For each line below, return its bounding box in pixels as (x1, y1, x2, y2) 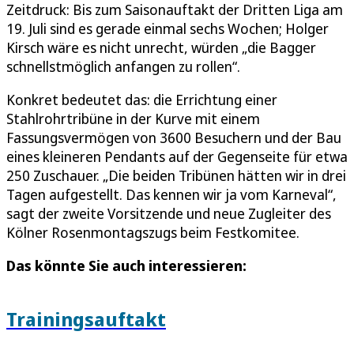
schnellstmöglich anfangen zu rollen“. (6, 57, 240, 77)
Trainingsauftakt (6, 306, 166, 333)
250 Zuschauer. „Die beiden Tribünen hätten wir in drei (6, 166, 346, 186)
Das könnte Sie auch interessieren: (6, 256, 247, 276)
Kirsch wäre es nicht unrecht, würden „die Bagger (6, 38, 316, 58)
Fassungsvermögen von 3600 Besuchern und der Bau (6, 128, 341, 148)
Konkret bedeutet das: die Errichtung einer (6, 90, 277, 110)
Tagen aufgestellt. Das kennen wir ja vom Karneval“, (6, 185, 337, 205)
